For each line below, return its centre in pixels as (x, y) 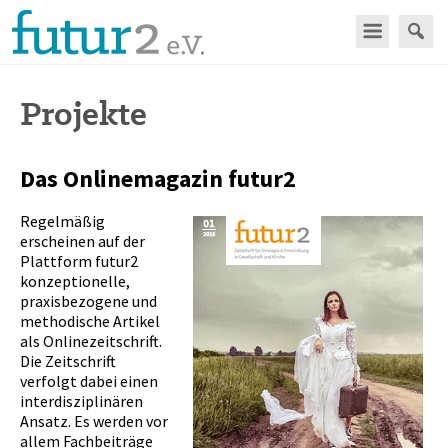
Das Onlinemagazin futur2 (158, 178)
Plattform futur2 (79, 261)
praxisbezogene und (88, 301)
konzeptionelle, (75, 281)
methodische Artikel (90, 321)
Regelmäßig (62, 221)
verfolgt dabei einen (89, 381)
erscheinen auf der (82, 241)
